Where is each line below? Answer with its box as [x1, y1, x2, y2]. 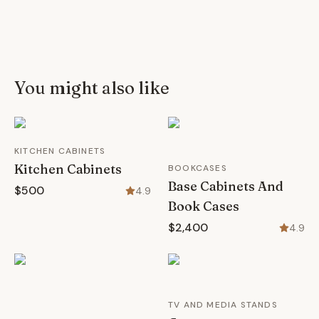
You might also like [14, 78, 169, 98]
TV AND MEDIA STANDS [168, 299, 278, 310]
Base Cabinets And [168, 178, 283, 194]
